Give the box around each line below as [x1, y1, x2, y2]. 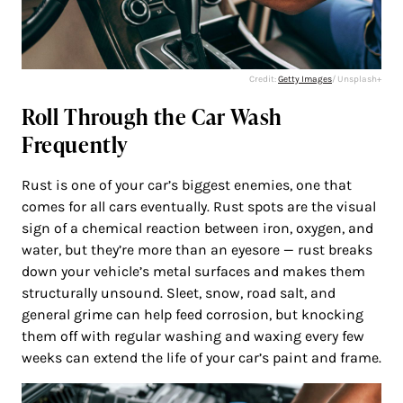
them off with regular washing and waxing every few [22, 327, 364, 345]
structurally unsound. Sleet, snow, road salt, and [22, 283, 336, 301]
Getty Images [278, 73, 332, 85]
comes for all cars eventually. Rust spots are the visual [22, 197, 376, 215]
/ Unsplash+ [332, 73, 381, 85]
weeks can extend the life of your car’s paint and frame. [22, 348, 381, 366]
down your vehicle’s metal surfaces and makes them [22, 262, 365, 280]
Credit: [249, 73, 278, 85]
